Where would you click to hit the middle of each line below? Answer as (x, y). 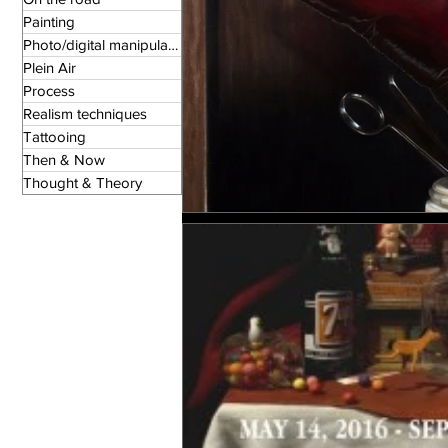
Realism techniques (85, 114)
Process (49, 91)
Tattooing (54, 137)
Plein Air (49, 68)
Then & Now (64, 160)
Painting (49, 22)
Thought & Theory (82, 183)
